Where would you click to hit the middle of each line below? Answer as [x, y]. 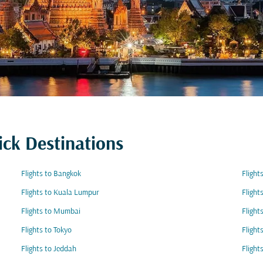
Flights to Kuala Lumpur [60, 193]
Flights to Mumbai [51, 212]
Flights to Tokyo [46, 230]
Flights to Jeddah [49, 249]
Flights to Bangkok [51, 174]
